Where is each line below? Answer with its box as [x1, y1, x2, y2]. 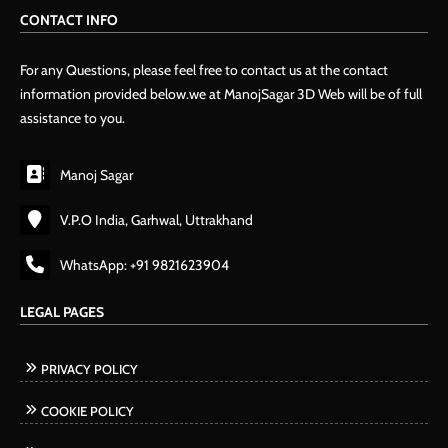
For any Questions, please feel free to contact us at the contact [20, 61, 388, 80]
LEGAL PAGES [20, 303, 104, 322]
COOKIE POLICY [41, 403, 134, 420]
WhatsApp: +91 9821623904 [60, 256, 229, 275]
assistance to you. [20, 109, 125, 128]
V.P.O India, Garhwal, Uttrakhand [60, 211, 253, 230]
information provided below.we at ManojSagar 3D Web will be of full [20, 85, 422, 104]
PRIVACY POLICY [41, 361, 138, 378]
